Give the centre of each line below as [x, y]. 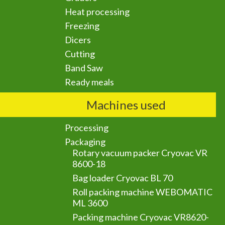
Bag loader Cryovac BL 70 [123, 178]
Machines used [126, 105]
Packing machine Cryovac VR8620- [141, 217]
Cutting [80, 54]
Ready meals [90, 82]
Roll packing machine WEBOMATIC [143, 192]
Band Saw [84, 68]
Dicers [78, 40]
